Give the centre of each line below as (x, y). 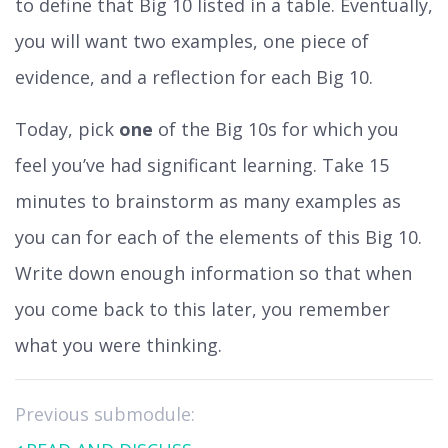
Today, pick (67, 128)
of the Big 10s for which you (276, 128)
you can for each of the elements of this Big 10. (218, 236)
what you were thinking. (118, 344)
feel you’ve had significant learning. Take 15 (202, 164)
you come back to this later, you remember (202, 308)
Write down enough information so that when (213, 272)
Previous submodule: (105, 413)
